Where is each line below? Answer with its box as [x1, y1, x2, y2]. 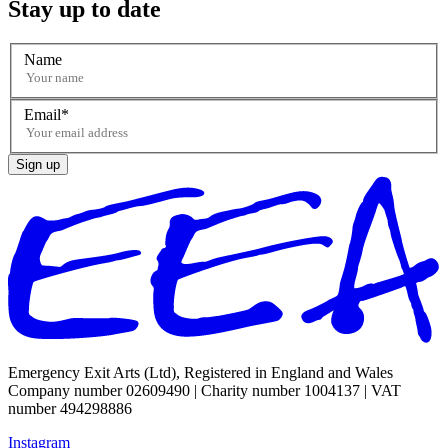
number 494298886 [8, 400, 132, 418]
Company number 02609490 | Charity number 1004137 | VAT [8, 382, 401, 400]
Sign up [16, 157, 60, 173]
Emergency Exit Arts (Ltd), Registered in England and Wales [8, 364, 393, 382]
